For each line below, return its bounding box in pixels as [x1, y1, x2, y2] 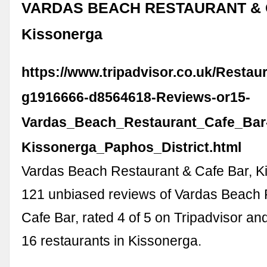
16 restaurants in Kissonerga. [21, 233, 202, 249]
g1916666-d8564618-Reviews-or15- [21, 89, 251, 105]
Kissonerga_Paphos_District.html [21, 139, 242, 156]
